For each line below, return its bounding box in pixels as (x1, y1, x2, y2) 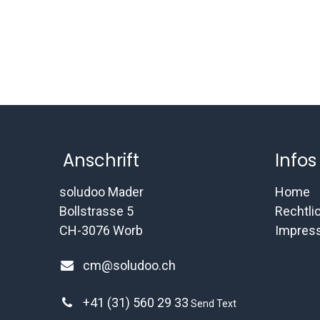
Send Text (190, 298, 236, 309)
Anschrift (62, 149, 139, 172)
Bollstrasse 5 (59, 204, 134, 219)
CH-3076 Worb (59, 223, 143, 238)
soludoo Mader (59, 184, 144, 199)
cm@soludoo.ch (82, 258, 176, 273)
